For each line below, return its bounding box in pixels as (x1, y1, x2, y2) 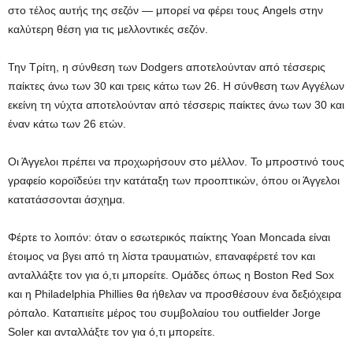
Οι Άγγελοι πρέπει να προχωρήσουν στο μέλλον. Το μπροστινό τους (8, 155, 344, 168)
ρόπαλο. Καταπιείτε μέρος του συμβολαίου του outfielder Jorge (8, 307, 321, 319)
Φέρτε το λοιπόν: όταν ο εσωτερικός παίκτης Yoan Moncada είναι (8, 231, 330, 243)
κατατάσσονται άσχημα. (8, 193, 125, 206)
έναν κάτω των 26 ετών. (8, 117, 126, 130)
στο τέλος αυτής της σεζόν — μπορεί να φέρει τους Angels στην (8, 4, 323, 17)
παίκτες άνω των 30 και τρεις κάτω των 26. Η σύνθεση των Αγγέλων (8, 80, 344, 92)
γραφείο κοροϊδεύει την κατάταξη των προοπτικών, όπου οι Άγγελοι (8, 174, 340, 187)
